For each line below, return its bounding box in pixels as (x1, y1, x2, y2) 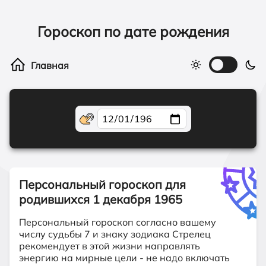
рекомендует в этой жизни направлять (19, 240, 200, 252)
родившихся (19, 192, 93, 207)
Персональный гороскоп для (19, 177, 186, 192)
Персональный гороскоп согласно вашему (19, 216, 216, 228)
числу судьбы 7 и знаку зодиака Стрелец (19, 228, 211, 240)
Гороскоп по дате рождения (37, 23, 229, 40)
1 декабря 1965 (93, 192, 182, 207)
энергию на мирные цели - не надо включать (19, 252, 230, 264)
